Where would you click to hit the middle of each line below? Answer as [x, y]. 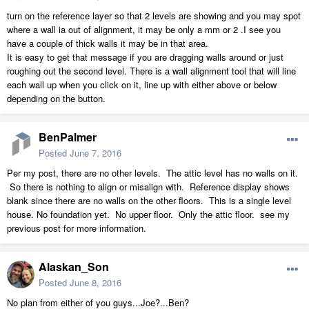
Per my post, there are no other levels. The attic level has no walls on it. [152, 173]
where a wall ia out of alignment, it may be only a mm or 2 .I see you [144, 30]
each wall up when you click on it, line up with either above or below [142, 85]
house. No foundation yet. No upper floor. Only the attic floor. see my [148, 215]
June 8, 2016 [96, 283]
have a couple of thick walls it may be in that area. [108, 43]
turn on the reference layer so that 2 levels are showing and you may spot [154, 16]
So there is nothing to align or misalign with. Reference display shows [148, 187]
